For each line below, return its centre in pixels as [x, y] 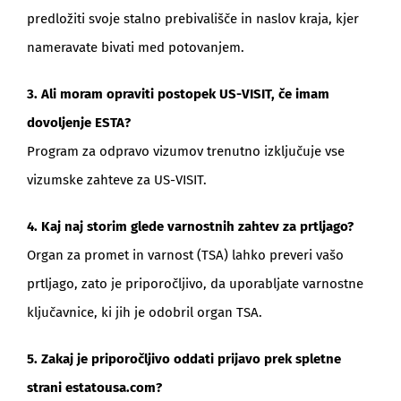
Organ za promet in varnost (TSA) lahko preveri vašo [185, 255]
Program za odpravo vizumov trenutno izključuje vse [185, 151]
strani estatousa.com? [94, 387]
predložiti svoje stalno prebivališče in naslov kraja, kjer [192, 18]
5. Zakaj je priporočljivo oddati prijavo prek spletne [183, 358]
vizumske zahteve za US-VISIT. [116, 179]
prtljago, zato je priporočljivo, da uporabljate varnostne [195, 283]
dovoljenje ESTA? [78, 122]
